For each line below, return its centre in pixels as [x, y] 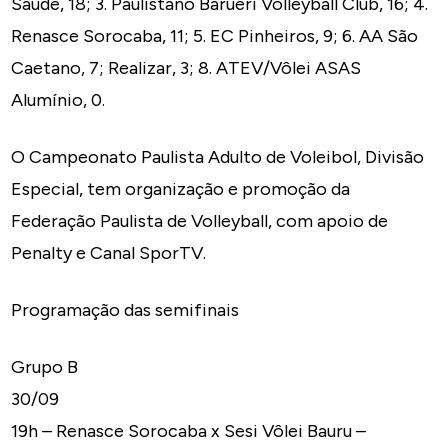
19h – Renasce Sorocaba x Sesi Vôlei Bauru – [189, 430]
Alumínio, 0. [58, 99]
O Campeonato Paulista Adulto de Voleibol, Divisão [218, 156]
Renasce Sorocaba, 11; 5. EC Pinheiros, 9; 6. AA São [215, 35]
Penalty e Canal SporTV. [109, 252]
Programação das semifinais [125, 309]
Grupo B [45, 366]
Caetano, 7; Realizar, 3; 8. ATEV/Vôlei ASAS [186, 67]
